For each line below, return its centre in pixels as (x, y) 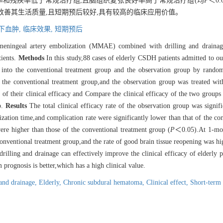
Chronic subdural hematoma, (105, 183)
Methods (31, 58)
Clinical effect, (168, 183)
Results (16, 106)
